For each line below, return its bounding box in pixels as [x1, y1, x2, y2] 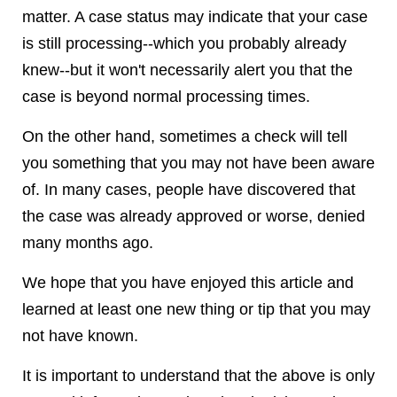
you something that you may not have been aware [22, 154, 375, 172]
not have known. [22, 327, 138, 345]
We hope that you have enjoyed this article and [22, 274, 354, 292]
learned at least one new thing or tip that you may [22, 300, 370, 318]
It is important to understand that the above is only [22, 367, 375, 385]
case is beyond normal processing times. [22, 88, 310, 105]
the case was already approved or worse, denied [22, 207, 365, 225]
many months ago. [22, 234, 153, 252]
